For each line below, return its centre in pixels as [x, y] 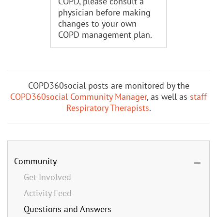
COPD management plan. [105, 34]
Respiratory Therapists [108, 108]
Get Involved [47, 177]
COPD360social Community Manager [78, 96]
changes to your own [97, 23]
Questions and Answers [68, 209]
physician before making [104, 12]
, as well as [168, 96]
